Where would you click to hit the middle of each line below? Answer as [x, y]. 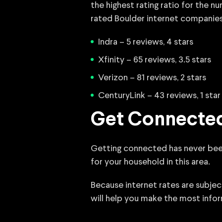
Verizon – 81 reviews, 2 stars [152, 78]
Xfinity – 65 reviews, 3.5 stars [155, 60]
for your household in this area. [150, 162]
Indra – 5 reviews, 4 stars [146, 42]
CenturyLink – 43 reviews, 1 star [159, 96]
